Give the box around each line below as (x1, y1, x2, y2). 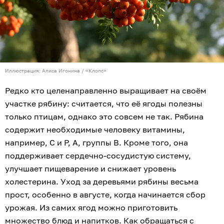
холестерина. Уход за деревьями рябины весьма (5, 176, 198, 187)
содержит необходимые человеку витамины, (5, 124, 185, 135)
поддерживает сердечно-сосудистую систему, (5, 150, 191, 161)
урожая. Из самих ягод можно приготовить (5, 202, 177, 213)
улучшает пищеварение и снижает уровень (5, 163, 176, 174)
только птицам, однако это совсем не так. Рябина (5, 111, 203, 122)
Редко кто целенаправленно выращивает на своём (5, 85, 206, 96)
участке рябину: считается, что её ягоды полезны (5, 98, 202, 109)
